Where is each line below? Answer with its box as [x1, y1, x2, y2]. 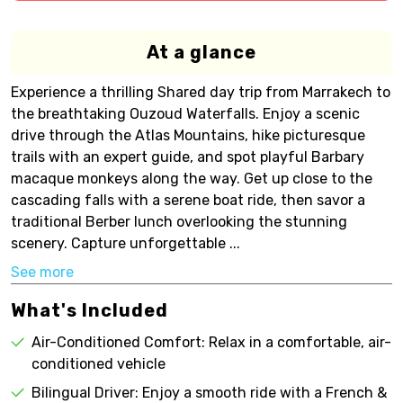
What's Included [11, 300, 168, 321]
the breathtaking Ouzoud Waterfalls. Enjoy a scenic [11, 105, 360, 122]
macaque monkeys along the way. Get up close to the [11, 170, 372, 187]
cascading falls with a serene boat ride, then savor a [11, 192, 365, 209]
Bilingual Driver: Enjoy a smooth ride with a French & [31, 384, 387, 401]
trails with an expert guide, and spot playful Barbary [11, 148, 364, 166]
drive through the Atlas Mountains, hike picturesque [11, 127, 365, 144]
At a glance [147, 41, 256, 63]
